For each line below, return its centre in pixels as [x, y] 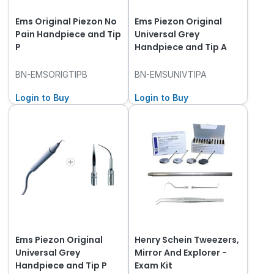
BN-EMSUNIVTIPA [171, 75]
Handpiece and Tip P [61, 265]
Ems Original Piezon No [66, 22]
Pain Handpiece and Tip [68, 35]
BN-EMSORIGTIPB [51, 75]
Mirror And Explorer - [181, 252]
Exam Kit [154, 265]
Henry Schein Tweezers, [187, 239]
